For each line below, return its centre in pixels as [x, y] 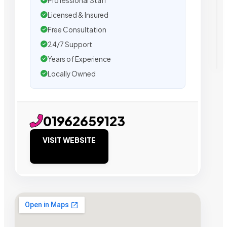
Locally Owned [72, 73]
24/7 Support [70, 44]
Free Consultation [77, 29]
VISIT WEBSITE [69, 140]
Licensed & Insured [78, 15]
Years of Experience [79, 59]
